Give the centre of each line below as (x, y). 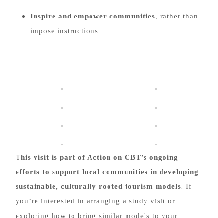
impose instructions (64, 31)
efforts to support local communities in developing (107, 172)
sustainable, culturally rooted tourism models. (100, 186)
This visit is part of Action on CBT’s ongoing (97, 157)
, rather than (177, 16)
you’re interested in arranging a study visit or (95, 201)
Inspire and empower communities (93, 16)
